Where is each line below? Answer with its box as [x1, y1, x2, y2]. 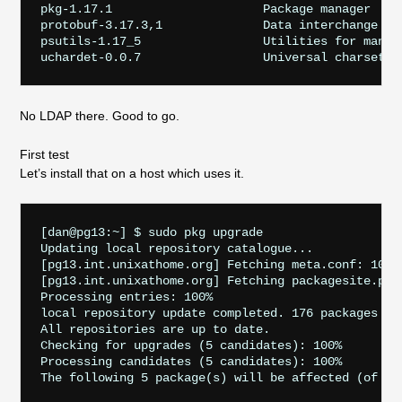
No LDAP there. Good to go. [19, 108, 179, 123]
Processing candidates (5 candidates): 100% [39, 354, 342, 369]
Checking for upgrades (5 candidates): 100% [39, 337, 342, 353]
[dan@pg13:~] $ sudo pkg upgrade [39, 224, 263, 240]
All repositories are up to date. [39, 321, 270, 336]
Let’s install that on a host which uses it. [19, 166, 244, 181]
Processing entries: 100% [39, 289, 213, 304]
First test [19, 147, 69, 162]
